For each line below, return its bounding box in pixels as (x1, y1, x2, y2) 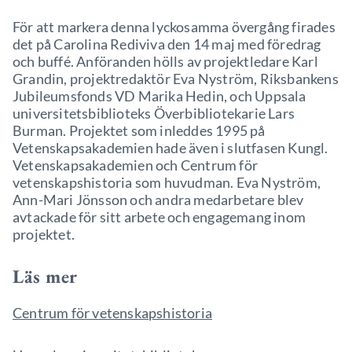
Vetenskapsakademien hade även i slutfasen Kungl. (13, 139, 328, 156)
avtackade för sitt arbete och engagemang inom (13, 208, 306, 225)
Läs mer (13, 264, 78, 288)
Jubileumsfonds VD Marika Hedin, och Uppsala (13, 87, 306, 104)
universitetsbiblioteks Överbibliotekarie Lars (13, 104, 295, 122)
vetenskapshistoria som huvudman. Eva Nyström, (13, 174, 321, 191)
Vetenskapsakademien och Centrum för (13, 156, 258, 174)
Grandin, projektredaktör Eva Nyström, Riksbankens (13, 70, 339, 87)
